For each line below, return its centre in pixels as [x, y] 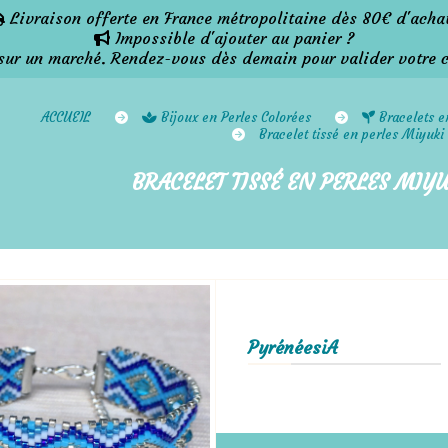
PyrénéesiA [292, 347]
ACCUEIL [68, 117]
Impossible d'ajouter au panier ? [232, 38]
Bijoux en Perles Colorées [238, 117]
